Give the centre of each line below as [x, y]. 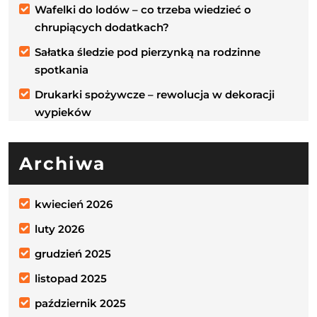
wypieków [63, 112]
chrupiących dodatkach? [102, 27]
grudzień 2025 [73, 253]
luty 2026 [59, 229]
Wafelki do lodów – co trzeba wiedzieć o [143, 9]
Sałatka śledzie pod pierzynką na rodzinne [148, 52]
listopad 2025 [71, 278]
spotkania [62, 69]
